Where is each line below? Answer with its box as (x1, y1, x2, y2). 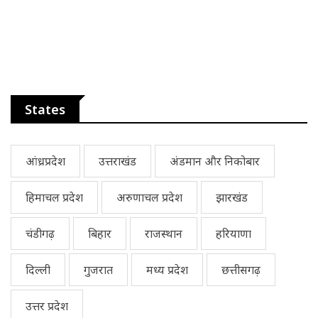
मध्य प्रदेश (146, 261, 188, 278)
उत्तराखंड (99, 153, 136, 169)
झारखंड (216, 189, 248, 205)
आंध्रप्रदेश (26, 153, 65, 169)
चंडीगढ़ (26, 225, 55, 241)
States (25, 100, 65, 118)
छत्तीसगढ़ (221, 261, 261, 278)
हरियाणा (216, 225, 251, 241)
